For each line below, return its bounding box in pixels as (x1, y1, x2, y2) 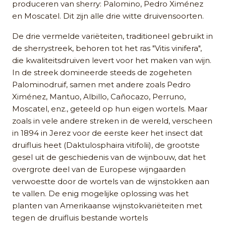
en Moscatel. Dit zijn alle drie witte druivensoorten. (12, 11, 204, 21)
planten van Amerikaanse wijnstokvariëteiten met (12, 200, 202, 210)
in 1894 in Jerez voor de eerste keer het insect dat (12, 128, 203, 138)
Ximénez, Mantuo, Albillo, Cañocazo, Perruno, (12, 91, 186, 101)
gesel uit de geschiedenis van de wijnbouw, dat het (12, 152, 206, 162)
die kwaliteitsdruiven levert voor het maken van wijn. (12, 55, 211, 65)
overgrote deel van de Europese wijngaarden (12, 164, 186, 174)
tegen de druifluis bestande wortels (12, 212, 148, 222)
